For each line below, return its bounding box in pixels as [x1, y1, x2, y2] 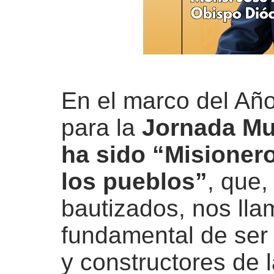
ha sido [61, 141, 152, 168]
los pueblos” [61, 168, 207, 194]
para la [61, 114, 142, 141]
